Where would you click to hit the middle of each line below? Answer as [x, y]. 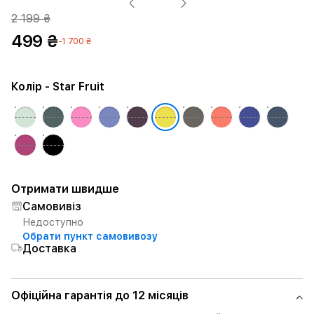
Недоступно [53, 222]
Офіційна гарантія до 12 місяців [100, 295]
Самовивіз [52, 206]
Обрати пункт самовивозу [90, 236]
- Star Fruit [73, 87]
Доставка [49, 248]
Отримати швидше [65, 189]
